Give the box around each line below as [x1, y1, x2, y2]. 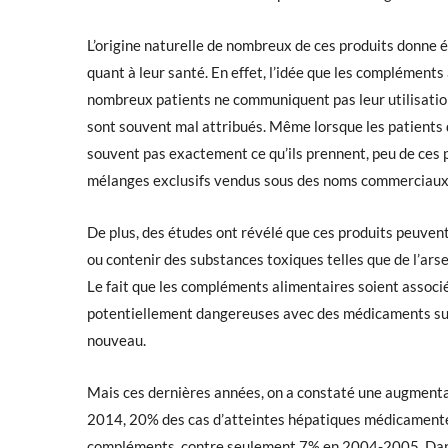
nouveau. [87, 331, 146, 349]
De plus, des [87, 223, 168, 241]
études [168, 223, 213, 241]
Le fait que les [87, 277, 181, 295]
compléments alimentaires [181, 277, 355, 295]
